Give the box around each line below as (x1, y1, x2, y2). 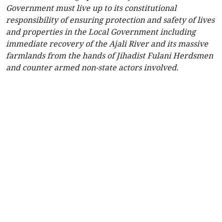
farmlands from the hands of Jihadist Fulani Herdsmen (6, 50, 213, 61)
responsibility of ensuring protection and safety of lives (6, 14, 215, 26)
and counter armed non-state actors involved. (6, 62, 178, 73)
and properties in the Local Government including (6, 26, 196, 38)
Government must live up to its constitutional (6, 2, 176, 14)
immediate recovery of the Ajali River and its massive (6, 38, 208, 50)
